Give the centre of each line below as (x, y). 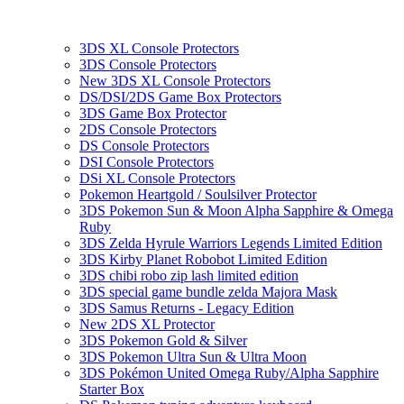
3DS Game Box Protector (153, 114)
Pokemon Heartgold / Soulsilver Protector (198, 195)
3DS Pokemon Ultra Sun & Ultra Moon (193, 357)
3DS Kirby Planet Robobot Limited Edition (203, 260)
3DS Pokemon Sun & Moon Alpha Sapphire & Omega (236, 211)
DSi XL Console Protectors (157, 179)
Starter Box (112, 390)
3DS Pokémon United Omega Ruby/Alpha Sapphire (229, 373)
